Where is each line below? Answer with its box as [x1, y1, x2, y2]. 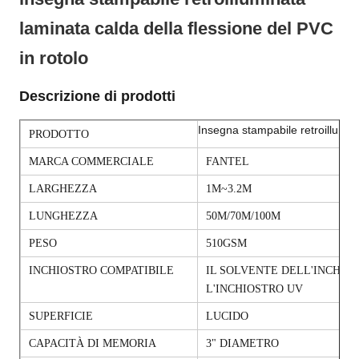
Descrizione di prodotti [19, 88, 175, 104]
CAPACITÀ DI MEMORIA [29, 337, 156, 349]
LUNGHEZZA [29, 210, 98, 222]
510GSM [206, 237, 247, 249]
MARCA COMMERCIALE [29, 155, 154, 167]
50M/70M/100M [206, 210, 280, 222]
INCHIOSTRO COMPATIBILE [29, 264, 174, 276]
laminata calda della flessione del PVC [19, 18, 333, 38]
